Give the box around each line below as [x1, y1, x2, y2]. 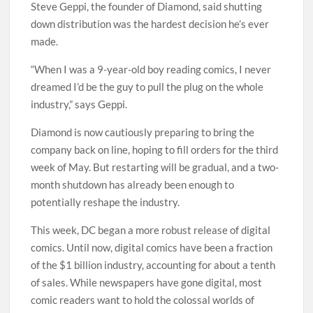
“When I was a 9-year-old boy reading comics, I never [31, 62, 272, 75]
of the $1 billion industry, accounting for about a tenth [31, 258, 276, 271]
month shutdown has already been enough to [31, 177, 235, 191]
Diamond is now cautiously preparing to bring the [31, 125, 255, 138]
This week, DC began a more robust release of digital [31, 223, 271, 236]
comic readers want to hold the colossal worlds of [31, 293, 255, 306]
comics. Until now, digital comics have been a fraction [31, 240, 273, 254]
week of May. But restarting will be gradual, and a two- [31, 160, 279, 173]
